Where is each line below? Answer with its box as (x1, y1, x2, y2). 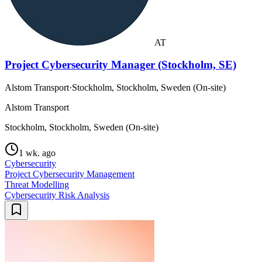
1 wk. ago (19, 148, 56, 158)
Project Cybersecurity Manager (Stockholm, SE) (5, 58, 236, 71)
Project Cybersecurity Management (5, 169, 135, 179)
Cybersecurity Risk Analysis (5, 190, 109, 200)
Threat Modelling (5, 180, 69, 189)
